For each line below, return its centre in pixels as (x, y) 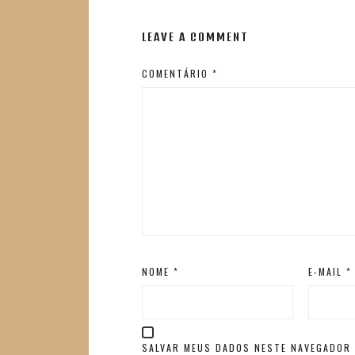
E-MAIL (327, 272)
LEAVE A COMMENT (196, 36)
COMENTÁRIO (177, 74)
